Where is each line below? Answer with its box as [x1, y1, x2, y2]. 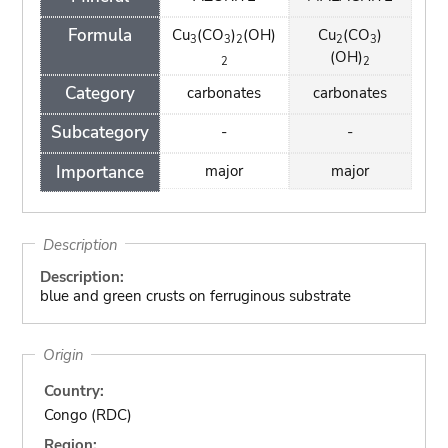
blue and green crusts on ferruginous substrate [39, 286, 351, 306]
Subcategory [50, 121, 149, 145]
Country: [44, 380, 105, 401]
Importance [55, 160, 144, 184]
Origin [42, 344, 84, 365]
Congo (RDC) [44, 404, 133, 425]
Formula [67, 24, 132, 48]
